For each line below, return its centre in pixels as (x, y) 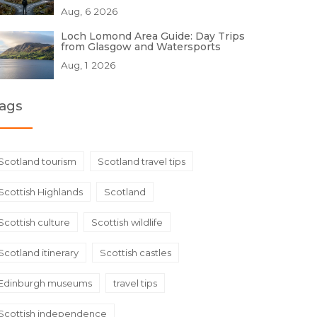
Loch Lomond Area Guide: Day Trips (153, 36)
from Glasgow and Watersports (141, 47)
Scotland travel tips (142, 161)
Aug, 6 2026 (89, 11)
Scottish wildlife (127, 222)
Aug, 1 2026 (88, 65)
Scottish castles (136, 253)
